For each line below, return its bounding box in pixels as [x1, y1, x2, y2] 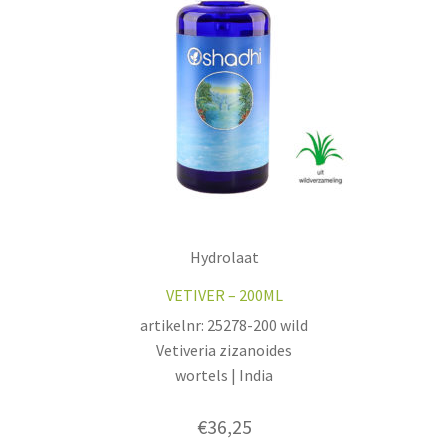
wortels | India [175, 365, 273, 386]
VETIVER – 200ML [165, 284, 283, 305]
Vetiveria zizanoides [156, 340, 292, 361]
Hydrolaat [189, 246, 259, 267]
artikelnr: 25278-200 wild [140, 315, 308, 336]
